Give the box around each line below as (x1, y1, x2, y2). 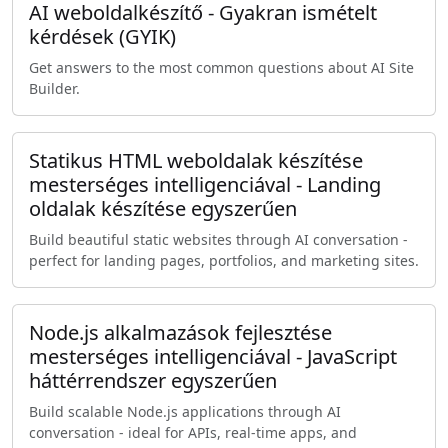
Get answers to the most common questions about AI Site (29, 58, 414, 78)
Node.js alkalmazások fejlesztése (29, 319, 332, 347)
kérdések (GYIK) (29, 23, 176, 51)
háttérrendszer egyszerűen (29, 367, 277, 395)
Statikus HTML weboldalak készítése (29, 147, 363, 175)
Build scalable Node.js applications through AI (29, 402, 341, 422)
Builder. (29, 79, 80, 99)
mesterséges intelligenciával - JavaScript (29, 343, 397, 371)
